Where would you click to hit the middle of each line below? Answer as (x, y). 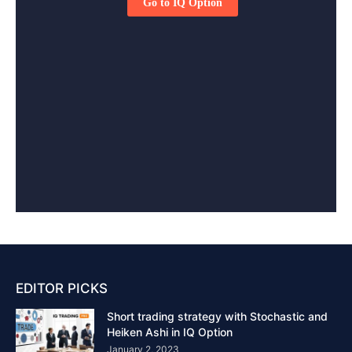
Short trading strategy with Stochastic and (217, 316)
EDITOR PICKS (62, 288)
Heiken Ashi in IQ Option (170, 332)
